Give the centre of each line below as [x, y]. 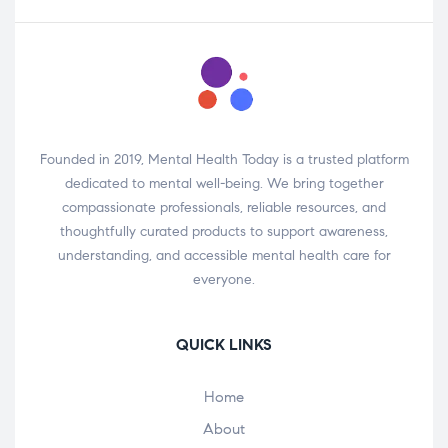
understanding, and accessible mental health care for [224, 255]
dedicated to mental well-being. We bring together [224, 183]
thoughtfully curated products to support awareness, [224, 231]
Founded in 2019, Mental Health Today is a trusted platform [224, 159]
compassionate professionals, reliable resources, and [224, 207]
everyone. [224, 279]
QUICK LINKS [224, 344]
